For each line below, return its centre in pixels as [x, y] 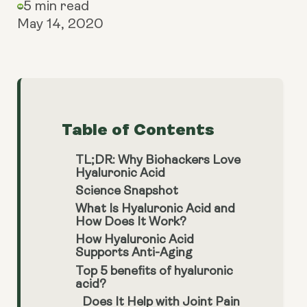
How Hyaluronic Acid [135, 241]
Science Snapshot [127, 192]
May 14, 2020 [60, 25]
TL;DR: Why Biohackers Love [158, 160]
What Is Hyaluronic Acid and [155, 210]
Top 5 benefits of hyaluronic [154, 271]
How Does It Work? [131, 223]
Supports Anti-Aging [134, 254]
